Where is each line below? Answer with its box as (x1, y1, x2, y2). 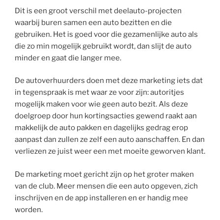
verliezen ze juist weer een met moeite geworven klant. (15, 147, 205, 156)
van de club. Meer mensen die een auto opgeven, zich (15, 181, 198, 191)
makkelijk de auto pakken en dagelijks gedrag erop (15, 123, 188, 133)
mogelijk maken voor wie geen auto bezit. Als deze (15, 100, 188, 109)
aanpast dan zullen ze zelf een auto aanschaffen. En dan (15, 135, 205, 144)
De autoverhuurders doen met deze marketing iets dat (15, 76, 203, 85)
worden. (15, 205, 43, 214)
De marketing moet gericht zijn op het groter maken (15, 169, 194, 179)
